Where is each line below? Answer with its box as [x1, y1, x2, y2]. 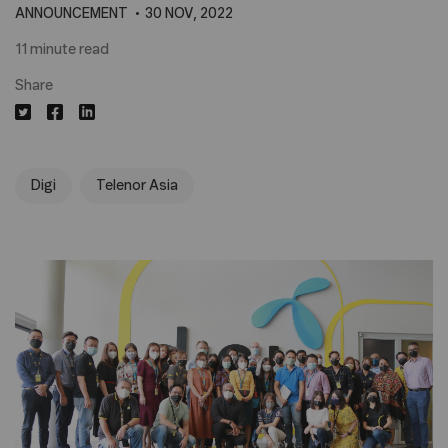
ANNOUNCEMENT [15, 7, 128, 21]
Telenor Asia [96, 179, 178, 193]
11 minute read [15, 43, 109, 57]
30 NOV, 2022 [145, 7, 233, 21]
